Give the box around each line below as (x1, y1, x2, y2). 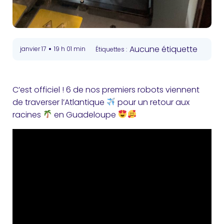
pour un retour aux (115, 96, 190, 108)
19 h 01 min (54, 44, 85, 53)
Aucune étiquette (129, 43, 197, 55)
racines (12, 108, 43, 120)
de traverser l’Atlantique (12, 96, 106, 108)
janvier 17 (20, 44, 46, 53)
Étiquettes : (95, 44, 127, 53)
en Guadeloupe (52, 108, 118, 120)
